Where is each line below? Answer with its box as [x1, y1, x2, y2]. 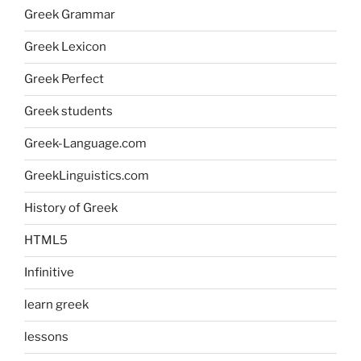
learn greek [24, 297, 89, 313]
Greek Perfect [24, 72, 104, 87]
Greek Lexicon [24, 39, 106, 55]
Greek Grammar [24, 7, 115, 23]
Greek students [24, 104, 113, 119]
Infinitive [24, 265, 74, 280]
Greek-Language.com [24, 136, 147, 151]
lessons [24, 330, 68, 345]
